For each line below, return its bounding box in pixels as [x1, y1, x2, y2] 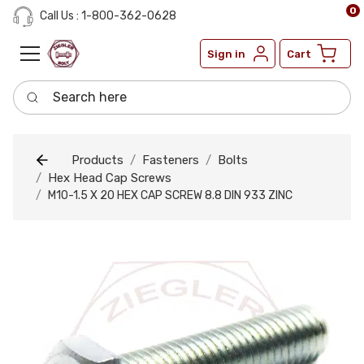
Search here [12, 81, 86, 97]
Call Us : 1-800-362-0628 [37, 9, 176, 24]
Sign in [207, 47, 245, 60]
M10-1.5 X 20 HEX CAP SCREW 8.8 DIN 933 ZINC [48, 188, 292, 203]
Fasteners [142, 152, 199, 167]
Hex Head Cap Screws [48, 171, 171, 186]
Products [71, 152, 123, 167]
